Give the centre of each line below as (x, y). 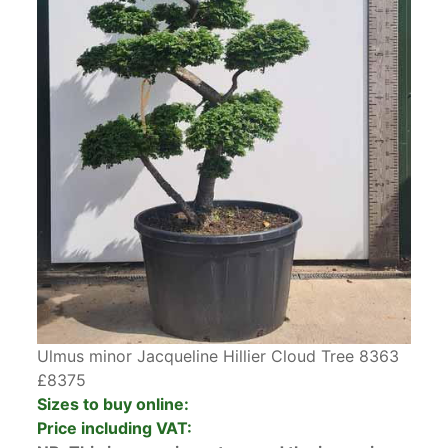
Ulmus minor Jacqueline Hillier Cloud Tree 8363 (218, 355)
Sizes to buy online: (113, 403)
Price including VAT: (115, 427)
